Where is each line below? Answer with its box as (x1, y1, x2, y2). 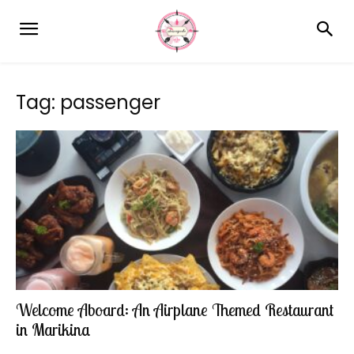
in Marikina (16, 318, 91, 340)
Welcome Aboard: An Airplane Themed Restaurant (16, 299, 333, 320)
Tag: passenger (16, 89, 160, 116)
